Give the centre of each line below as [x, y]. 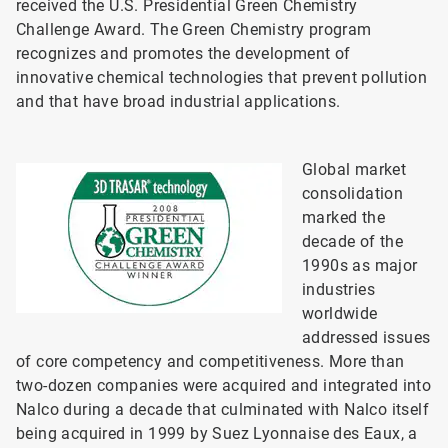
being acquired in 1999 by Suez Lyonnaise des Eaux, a [217, 433]
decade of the [353, 241]
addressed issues [366, 337]
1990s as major [360, 265]
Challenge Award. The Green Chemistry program [194, 29]
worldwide [340, 313]
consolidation [353, 193]
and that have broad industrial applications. [180, 101]
